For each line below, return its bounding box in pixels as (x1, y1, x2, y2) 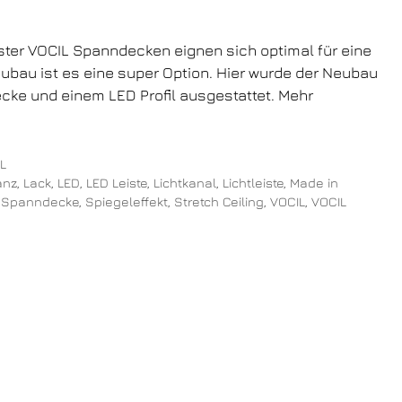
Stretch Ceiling (174, 194, 264, 210)
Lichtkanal (153, 175, 216, 191)
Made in (289, 175, 338, 191)
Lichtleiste (222, 175, 284, 191)
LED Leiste (85, 175, 147, 191)
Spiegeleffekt (85, 194, 168, 210)
